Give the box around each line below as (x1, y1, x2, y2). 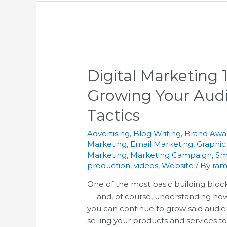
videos (134, 160, 159, 170)
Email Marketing (130, 139, 194, 149)
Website (162, 160, 194, 170)
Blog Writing (133, 128, 181, 138)
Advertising (87, 128, 130, 138)
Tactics (87, 105, 140, 125)
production (87, 160, 131, 170)
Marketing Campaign (130, 149, 212, 160)
